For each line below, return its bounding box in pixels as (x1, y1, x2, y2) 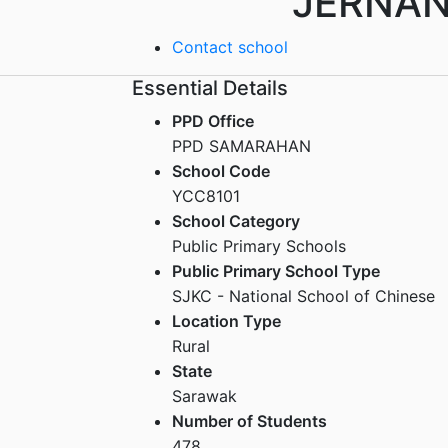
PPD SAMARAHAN (172, 135, 311, 156)
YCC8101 (172, 185, 240, 206)
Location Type (172, 310, 281, 331)
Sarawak (172, 385, 237, 406)
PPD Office (172, 110, 254, 131)
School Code (172, 160, 270, 181)
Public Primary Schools (172, 235, 346, 256)
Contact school (172, 36, 288, 57)
